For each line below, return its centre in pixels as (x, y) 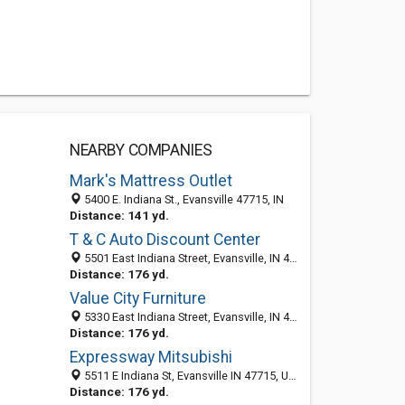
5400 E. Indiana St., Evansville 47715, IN (182, 199)
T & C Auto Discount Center (165, 240)
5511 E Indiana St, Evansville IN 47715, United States (184, 376)
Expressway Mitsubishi (151, 357)
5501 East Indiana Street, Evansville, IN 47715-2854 (185, 258)
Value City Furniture (137, 298)
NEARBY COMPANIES (141, 150)
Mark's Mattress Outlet (151, 181)
